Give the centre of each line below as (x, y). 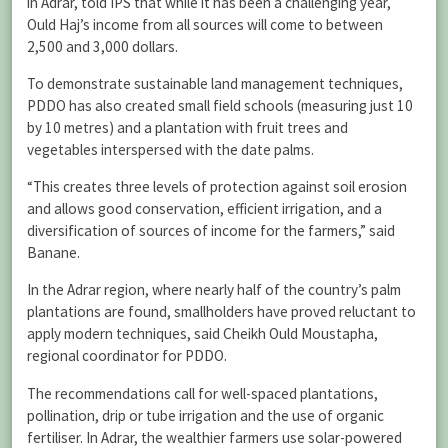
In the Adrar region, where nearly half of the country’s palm (214, 290)
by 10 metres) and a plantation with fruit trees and (187, 127)
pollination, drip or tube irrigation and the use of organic (205, 415)
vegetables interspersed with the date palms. (170, 149)
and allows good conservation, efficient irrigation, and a (204, 209)
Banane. (53, 253)
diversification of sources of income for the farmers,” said (211, 231)
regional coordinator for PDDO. (127, 356)
